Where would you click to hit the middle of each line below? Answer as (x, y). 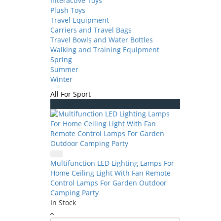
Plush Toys (68, 10)
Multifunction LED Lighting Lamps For (112, 163)
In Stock (63, 203)
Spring (61, 59)
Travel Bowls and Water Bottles (102, 40)
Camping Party (74, 193)
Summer (64, 69)
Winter (61, 79)
